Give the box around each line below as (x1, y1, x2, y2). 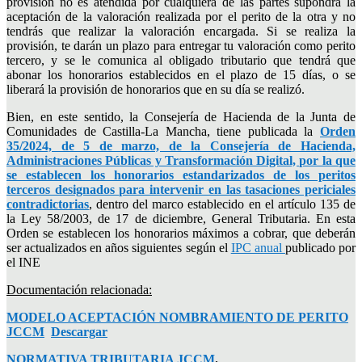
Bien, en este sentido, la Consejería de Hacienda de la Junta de (6, 109, 356, 124)
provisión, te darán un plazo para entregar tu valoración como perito (6, 38, 356, 53)
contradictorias (6, 196, 89, 211)
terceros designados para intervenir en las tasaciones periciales (6, 182, 356, 196)
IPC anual (230, 240, 285, 255)
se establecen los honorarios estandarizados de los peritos (6, 167, 356, 182)
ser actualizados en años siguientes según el (6, 240, 231, 255)
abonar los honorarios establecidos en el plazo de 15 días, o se (6, 67, 356, 82)
